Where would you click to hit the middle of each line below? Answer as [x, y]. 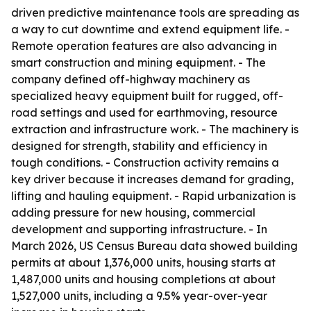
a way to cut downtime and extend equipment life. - [150, 29]
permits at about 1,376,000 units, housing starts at [143, 262]
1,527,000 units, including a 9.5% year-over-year [139, 296]
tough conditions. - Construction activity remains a [145, 162]
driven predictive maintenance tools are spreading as [155, 12]
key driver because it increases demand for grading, [152, 179]
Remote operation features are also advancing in [144, 46]
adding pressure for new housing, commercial [133, 212]
